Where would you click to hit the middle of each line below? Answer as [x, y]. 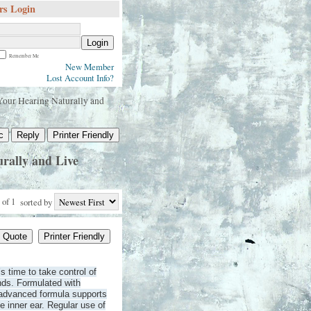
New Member [90, 66]
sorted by [35, 202]
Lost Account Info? [80, 77]
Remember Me [23, 55]
